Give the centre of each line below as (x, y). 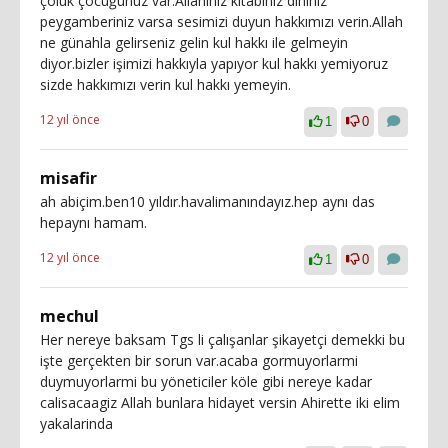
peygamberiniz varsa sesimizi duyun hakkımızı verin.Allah (221, 21)
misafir (68, 178)
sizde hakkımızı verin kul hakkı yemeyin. (165, 84)
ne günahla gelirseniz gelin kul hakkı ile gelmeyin (194, 42)
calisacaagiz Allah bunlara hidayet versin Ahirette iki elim (220, 402)
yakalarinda (76, 423)
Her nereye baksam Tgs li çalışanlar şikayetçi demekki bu (222, 339)
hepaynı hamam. (93, 222)
